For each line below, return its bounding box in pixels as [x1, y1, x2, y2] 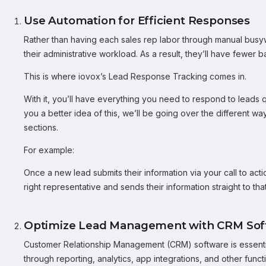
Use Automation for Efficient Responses [24, 14, 251, 27]
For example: [24, 145, 74, 155]
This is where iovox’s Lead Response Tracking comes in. [24, 71, 246, 81]
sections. [24, 122, 58, 132]
